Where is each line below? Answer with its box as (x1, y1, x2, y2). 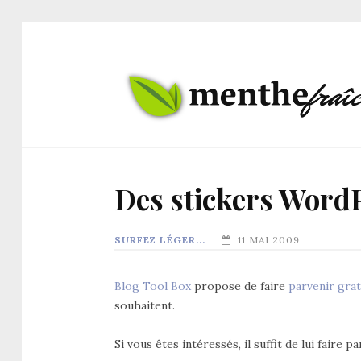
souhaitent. (114, 297, 175, 313)
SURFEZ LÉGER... (114, 233, 205, 246)
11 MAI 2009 (238, 233, 300, 246)
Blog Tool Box (114, 278, 191, 293)
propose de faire (191, 278, 288, 293)
